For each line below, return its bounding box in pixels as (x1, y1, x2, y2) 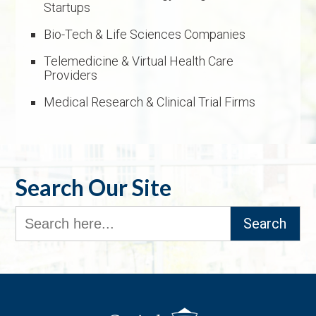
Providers (44, 68, 98, 83)
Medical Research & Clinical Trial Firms (44, 95, 256, 110)
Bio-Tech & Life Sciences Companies (44, 27, 246, 42)
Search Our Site (16, 174, 172, 202)
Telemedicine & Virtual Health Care (44, 54, 234, 69)
